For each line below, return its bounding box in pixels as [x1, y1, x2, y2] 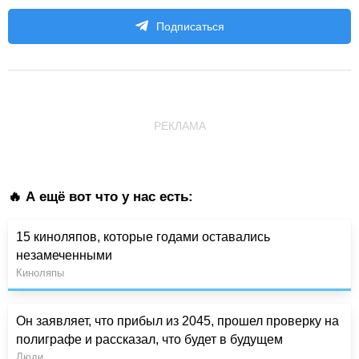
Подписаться [155, 19, 224, 33]
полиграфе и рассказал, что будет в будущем [16, 332, 283, 346]
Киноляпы [16, 266, 64, 279]
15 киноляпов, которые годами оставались [16, 229, 270, 244]
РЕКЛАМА [153, 119, 206, 132]
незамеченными [16, 248, 112, 262]
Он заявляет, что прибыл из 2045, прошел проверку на [16, 313, 339, 328]
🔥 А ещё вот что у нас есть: [8, 188, 193, 204]
